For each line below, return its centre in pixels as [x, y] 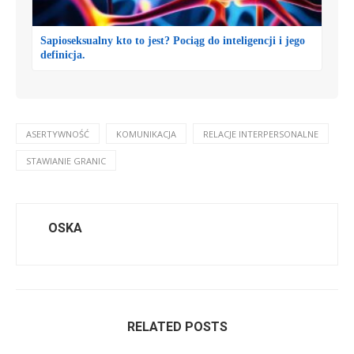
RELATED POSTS [177, 327]
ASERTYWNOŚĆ [58, 134]
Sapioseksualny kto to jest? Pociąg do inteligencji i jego [173, 41]
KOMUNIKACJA [146, 134]
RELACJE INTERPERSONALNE [261, 134]
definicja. [63, 55]
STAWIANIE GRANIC [66, 161]
